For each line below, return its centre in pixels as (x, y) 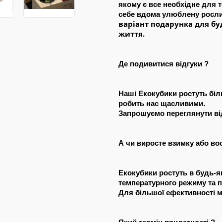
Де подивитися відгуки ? (164, 63)
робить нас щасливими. (162, 103)
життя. (132, 33)
